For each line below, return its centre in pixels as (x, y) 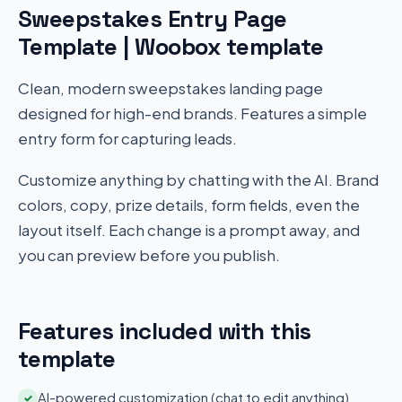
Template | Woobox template (171, 46)
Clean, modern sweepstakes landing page (170, 87)
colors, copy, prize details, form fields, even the (189, 204)
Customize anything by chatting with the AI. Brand (198, 179)
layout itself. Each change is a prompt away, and (189, 229)
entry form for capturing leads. (127, 138)
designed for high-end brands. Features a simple (192, 113)
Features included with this (165, 331)
